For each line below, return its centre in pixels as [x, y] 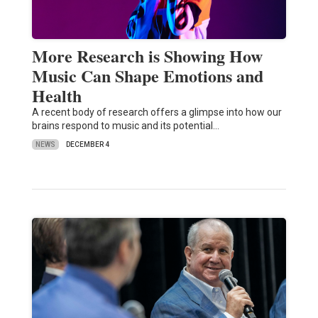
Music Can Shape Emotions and [147, 76]
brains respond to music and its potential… [125, 126]
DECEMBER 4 [87, 145]
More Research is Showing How [147, 56]
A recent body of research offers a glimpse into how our [157, 113]
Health [56, 96]
